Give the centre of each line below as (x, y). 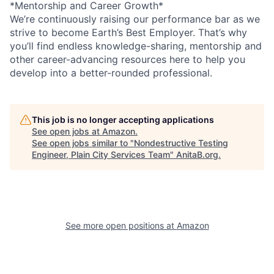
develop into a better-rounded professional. (111, 72)
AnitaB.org (197, 154)
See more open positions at (121, 225)
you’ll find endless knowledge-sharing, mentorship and (136, 46)
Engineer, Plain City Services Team (101, 154)
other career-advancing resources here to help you (128, 59)
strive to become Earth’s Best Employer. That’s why (128, 32)
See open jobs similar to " (83, 143)
